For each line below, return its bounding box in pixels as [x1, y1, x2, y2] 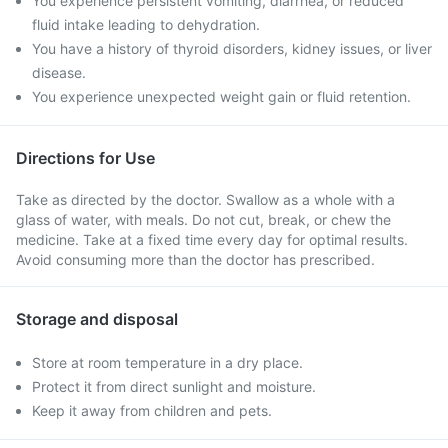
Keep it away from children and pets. [32, 402, 272, 419]
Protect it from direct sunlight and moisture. [32, 378, 316, 395]
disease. [32, 64, 86, 81]
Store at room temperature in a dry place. [32, 354, 303, 371]
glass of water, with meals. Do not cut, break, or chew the [16, 211, 391, 228]
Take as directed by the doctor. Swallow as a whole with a [16, 191, 395, 208]
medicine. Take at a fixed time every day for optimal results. [16, 231, 408, 248]
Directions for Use [16, 148, 155, 168]
